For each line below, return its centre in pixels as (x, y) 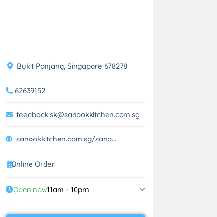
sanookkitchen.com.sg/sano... (66, 139)
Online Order (33, 164)
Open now (30, 190)
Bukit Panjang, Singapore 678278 (71, 66)
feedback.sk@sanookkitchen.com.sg (78, 115)
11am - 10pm (68, 190)
